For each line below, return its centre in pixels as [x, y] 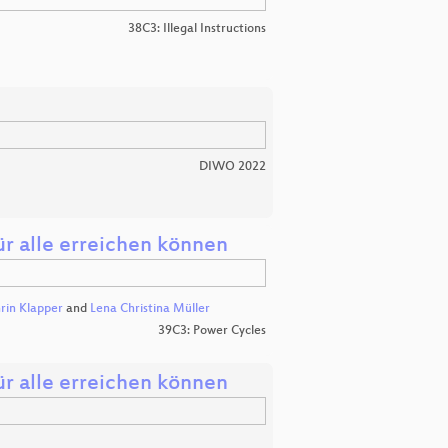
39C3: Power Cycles [212, 331]
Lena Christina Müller [149, 308]
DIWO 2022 [232, 166]
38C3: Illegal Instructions [197, 28]
